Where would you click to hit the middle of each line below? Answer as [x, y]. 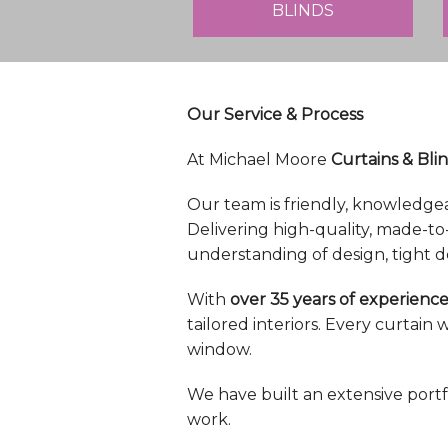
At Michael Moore [259, 160]
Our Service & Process [275, 115]
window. [219, 350]
